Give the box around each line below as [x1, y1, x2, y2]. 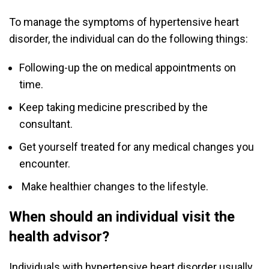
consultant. [19, 118, 73, 131]
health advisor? [9, 228, 109, 246]
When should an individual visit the [9, 208, 235, 226]
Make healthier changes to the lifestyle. [19, 180, 211, 193]
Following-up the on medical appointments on [19, 61, 236, 74]
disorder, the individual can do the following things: [9, 32, 248, 46]
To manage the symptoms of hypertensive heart [9, 16, 239, 29]
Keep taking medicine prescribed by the [19, 101, 208, 114]
